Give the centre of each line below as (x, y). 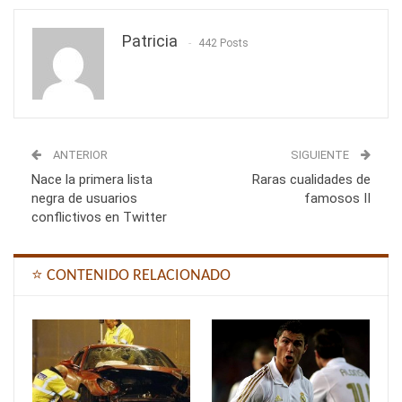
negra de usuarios (84, 199)
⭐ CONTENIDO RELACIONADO (131, 276)
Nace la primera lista (92, 180)
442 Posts (223, 43)
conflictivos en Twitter (99, 218)
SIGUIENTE (321, 155)
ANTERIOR (79, 155)
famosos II (337, 199)
